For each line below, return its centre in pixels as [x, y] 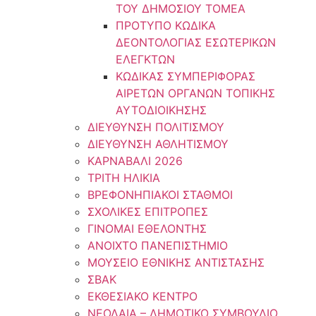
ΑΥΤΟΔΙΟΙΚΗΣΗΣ [161, 110]
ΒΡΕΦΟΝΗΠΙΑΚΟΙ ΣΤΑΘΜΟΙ [160, 195]
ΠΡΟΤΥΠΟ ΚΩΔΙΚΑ [165, 25]
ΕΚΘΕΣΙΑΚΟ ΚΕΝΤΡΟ [142, 296]
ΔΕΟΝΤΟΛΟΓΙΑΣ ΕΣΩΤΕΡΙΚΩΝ [195, 42]
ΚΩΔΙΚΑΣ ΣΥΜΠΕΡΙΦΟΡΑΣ [185, 76]
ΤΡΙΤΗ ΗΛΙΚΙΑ [123, 178]
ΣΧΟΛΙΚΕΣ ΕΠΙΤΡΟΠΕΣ [147, 212]
